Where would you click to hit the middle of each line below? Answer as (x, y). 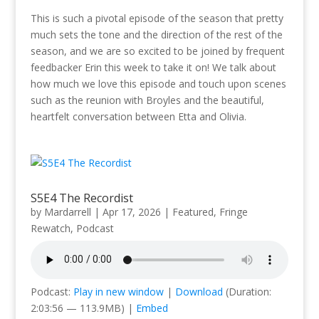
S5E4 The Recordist (82, 198)
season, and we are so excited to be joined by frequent (157, 51)
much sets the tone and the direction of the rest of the (156, 34)
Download (199, 291)
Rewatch (50, 228)
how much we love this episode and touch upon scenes (158, 83)
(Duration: (247, 291)
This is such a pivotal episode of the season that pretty (157, 18)
